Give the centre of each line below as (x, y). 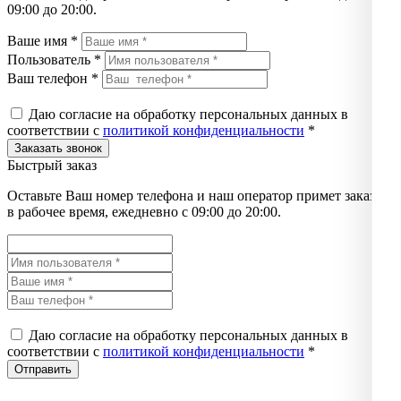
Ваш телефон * (53, 78)
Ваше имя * (43, 40)
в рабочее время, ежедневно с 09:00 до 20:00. (144, 211)
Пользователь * (54, 59)
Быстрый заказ (52, 165)
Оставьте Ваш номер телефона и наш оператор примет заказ (191, 195)
